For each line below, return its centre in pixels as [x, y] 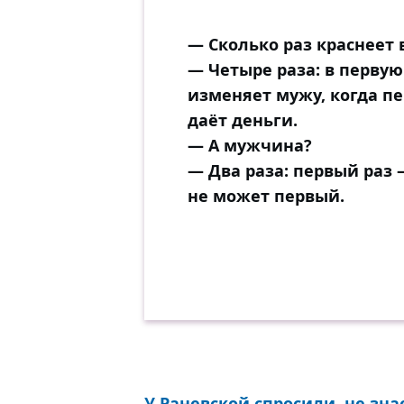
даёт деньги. [243, 120]
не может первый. [266, 196]
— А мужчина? [250, 145]
